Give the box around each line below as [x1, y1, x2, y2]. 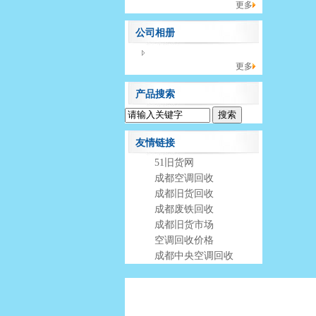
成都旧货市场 [154, 219, 214, 230]
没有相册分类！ [144, 47, 214, 58]
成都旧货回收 [154, 188, 214, 199]
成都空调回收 [154, 173, 214, 183]
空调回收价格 [154, 235, 214, 245]
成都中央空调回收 [154, 250, 233, 261]
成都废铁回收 [154, 204, 214, 214]
